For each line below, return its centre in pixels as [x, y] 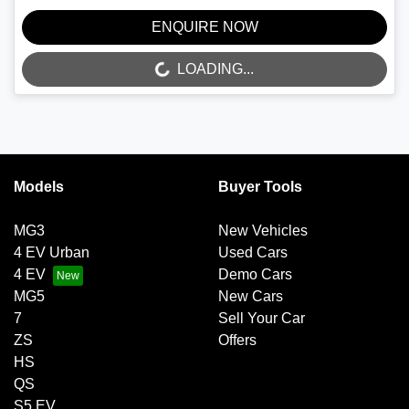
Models [39, 187]
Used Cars [253, 253]
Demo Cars [255, 275]
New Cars [251, 297]
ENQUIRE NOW [204, 27]
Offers [237, 341]
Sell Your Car [262, 319]
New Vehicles [263, 231]
